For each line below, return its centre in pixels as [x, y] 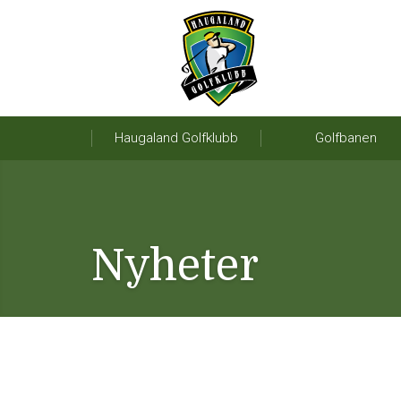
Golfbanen [346, 138]
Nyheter [175, 266]
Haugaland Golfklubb [176, 138]
